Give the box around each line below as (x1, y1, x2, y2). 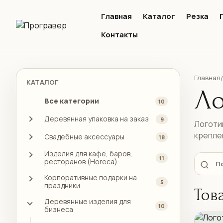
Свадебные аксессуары (44, 132, 124, 141)
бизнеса (44, 205, 73, 214)
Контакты (101, 29, 138, 40)
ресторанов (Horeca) (44, 157, 117, 166)
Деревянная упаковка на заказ (44, 114, 149, 123)
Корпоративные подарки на (44, 173, 137, 182)
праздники (44, 181, 80, 190)
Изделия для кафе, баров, (44, 149, 132, 158)
